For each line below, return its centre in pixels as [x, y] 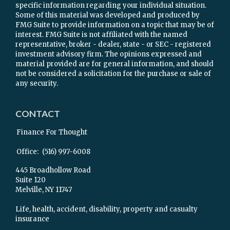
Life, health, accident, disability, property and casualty [107, 209]
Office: [28, 152]
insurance [32, 219]
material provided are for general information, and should [114, 64]
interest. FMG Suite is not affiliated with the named [101, 35]
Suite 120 [31, 180]
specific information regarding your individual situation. [111, 6]
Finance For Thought [52, 132]
